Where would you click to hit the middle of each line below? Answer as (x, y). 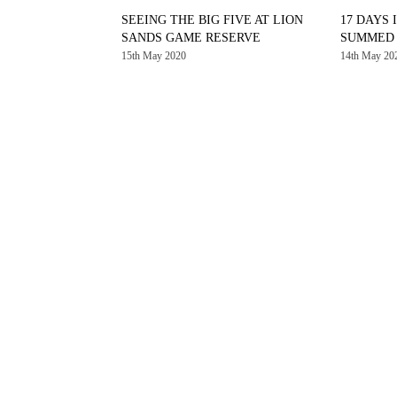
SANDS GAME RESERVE (191, 37)
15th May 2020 (154, 55)
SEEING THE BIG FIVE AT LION (212, 19)
